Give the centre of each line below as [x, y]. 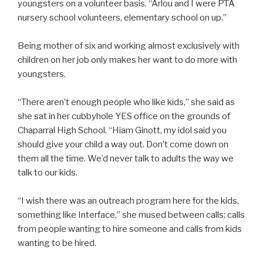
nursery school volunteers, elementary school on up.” [122, 18]
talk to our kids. [48, 173]
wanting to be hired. [57, 243]
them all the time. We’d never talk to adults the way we [126, 159]
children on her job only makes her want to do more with [127, 60]
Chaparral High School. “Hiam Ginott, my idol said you [122, 130]
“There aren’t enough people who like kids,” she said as [126, 102]
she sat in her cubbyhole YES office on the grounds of [124, 116]
